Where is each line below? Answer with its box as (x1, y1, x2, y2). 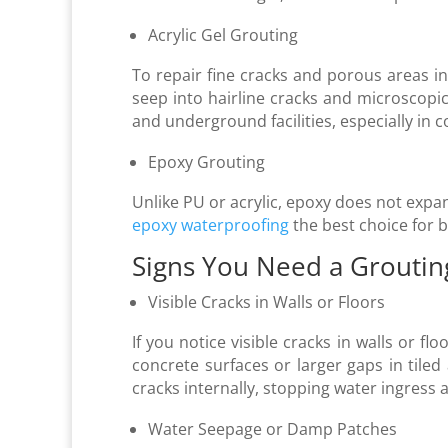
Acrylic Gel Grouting (148, 23, 298, 46)
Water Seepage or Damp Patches (148, 417, 401, 440)
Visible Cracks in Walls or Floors (148, 290, 389, 313)
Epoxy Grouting (148, 150, 265, 173)
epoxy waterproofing (132, 213, 289, 236)
